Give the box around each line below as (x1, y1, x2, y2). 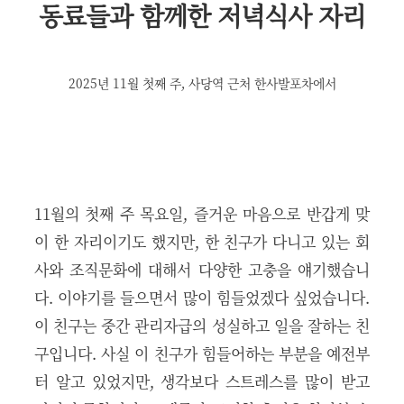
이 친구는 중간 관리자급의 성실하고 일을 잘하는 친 (34, 314, 370, 336)
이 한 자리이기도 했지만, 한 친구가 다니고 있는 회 (34, 230, 370, 252)
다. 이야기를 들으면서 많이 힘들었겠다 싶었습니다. (34, 286, 370, 308)
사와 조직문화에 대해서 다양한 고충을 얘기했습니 (34, 258, 370, 280)
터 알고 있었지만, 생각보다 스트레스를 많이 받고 (34, 370, 370, 392)
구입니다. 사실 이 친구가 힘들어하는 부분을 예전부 (34, 342, 370, 364)
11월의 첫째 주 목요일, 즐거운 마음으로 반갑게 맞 (34, 202, 370, 225)
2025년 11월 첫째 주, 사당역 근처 (68, 74, 254, 92)
